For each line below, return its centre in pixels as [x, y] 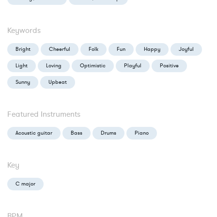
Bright [23, 49]
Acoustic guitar [34, 133]
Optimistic [93, 66]
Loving [54, 66]
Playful [133, 66]
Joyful [186, 49]
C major [25, 184]
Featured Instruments [44, 114]
